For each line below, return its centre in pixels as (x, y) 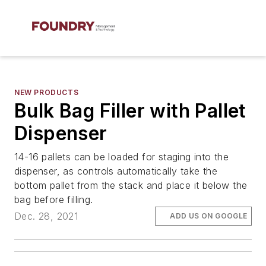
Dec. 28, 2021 (46, 216)
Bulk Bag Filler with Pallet (130, 111)
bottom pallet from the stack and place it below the (131, 185)
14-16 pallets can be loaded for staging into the (122, 157)
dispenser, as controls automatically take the (116, 171)
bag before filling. (54, 199)
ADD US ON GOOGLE (209, 216)
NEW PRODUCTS (47, 92)
